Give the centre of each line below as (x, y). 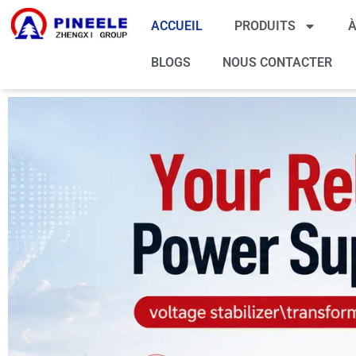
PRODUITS (265, 26)
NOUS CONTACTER (277, 62)
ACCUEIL (176, 26)
